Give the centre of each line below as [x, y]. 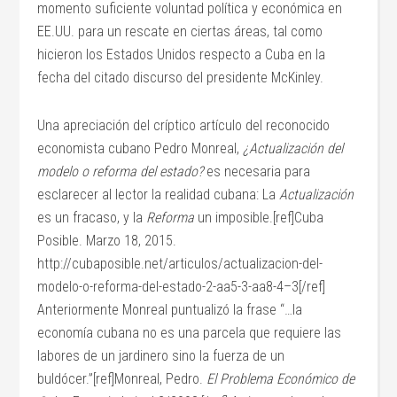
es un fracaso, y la [92, 218]
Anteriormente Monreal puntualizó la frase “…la [170, 310]
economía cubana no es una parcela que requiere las [190, 333]
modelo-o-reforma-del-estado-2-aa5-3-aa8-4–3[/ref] [182, 287]
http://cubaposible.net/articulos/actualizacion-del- [180, 264]
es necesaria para [257, 171]
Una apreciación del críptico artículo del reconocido [184, 125]
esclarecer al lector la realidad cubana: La [159, 195]
